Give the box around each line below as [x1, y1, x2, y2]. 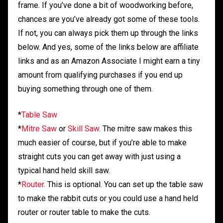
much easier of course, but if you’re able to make [18, 138, 187, 148]
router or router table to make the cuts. [18, 208, 150, 218]
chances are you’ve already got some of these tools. [18, 14, 200, 24]
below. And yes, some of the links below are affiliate [18, 42, 199, 52]
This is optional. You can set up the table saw [45, 180, 203, 190]
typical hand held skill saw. [18, 166, 110, 176]
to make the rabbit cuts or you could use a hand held [18, 194, 198, 204]
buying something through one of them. [18, 84, 153, 94]
